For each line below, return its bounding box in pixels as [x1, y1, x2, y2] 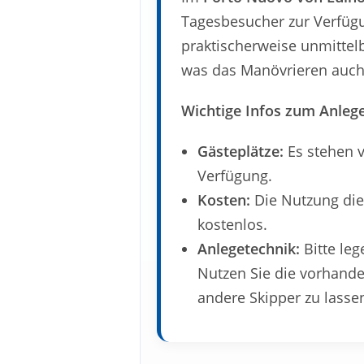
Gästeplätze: [197, 141, 284, 162]
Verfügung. [197, 166, 272, 186]
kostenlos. [197, 214, 267, 235]
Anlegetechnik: [197, 239, 300, 259]
